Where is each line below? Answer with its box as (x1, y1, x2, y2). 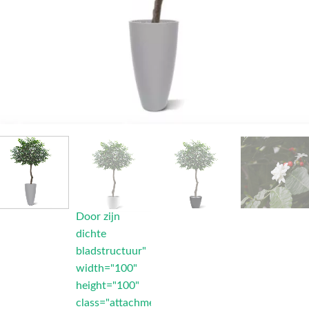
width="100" (75, 262, 137, 274)
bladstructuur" (75, 245, 146, 257)
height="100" (75, 279, 139, 291)
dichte (75, 228, 106, 239)
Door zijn (75, 210, 120, 222)
